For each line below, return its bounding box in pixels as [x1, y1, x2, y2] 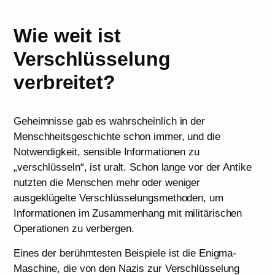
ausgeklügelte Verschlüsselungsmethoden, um [14, 192, 223, 204]
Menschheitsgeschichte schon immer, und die [14, 131, 220, 143]
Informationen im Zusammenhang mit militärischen [14, 207, 242, 220]
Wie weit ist [14, 25, 121, 47]
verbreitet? [14, 71, 115, 94]
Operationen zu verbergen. [14, 223, 134, 235]
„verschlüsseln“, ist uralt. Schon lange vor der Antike [14, 161, 252, 174]
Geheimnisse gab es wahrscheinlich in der [14, 115, 205, 128]
